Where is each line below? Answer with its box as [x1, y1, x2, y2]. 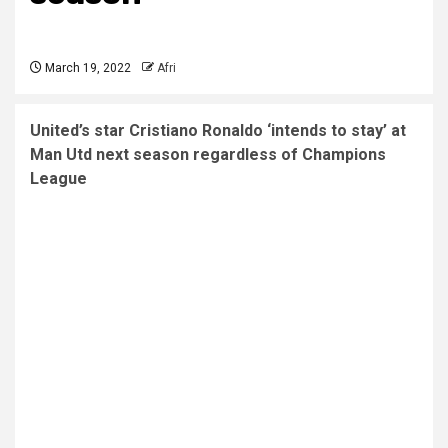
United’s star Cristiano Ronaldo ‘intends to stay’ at [30, 120, 406, 140]
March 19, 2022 [42, 60, 131, 75]
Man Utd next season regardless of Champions [30, 144, 386, 164]
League [30, 168, 87, 188]
